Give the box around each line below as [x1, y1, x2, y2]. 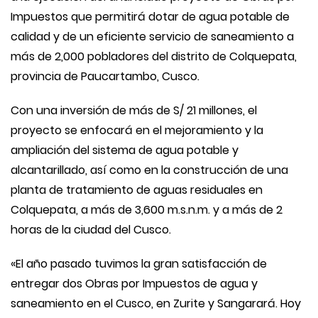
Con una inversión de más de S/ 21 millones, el [11, 102, 257, 119]
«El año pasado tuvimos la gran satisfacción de [11, 255, 267, 272]
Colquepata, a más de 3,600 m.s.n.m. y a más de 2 [11, 201, 283, 218]
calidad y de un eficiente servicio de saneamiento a [11, 28, 294, 45]
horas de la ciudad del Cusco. [11, 221, 171, 238]
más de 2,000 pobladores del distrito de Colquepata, [11, 48, 297, 65]
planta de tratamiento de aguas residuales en [11, 181, 263, 198]
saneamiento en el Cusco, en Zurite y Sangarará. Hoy [11, 295, 301, 312]
